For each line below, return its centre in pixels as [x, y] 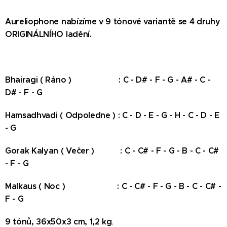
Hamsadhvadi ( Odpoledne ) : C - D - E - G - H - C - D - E [112, 115]
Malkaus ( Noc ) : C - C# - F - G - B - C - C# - [113, 186]
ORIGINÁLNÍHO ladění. [48, 34]
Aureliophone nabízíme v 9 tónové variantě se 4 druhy [113, 22]
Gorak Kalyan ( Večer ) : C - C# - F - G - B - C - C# [112, 151]
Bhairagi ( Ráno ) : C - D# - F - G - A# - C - [108, 80]
